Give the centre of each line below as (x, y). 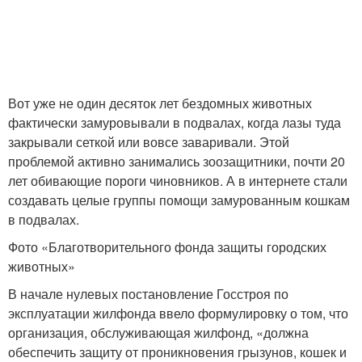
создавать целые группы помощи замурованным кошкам (179, 200)
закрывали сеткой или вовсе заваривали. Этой (149, 141)
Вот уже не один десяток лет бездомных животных (160, 103)
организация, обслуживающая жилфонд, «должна (158, 332)
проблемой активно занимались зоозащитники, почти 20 (177, 161)
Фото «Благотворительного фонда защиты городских (167, 246)
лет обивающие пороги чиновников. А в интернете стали (178, 180)
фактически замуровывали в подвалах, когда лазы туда (175, 122)
